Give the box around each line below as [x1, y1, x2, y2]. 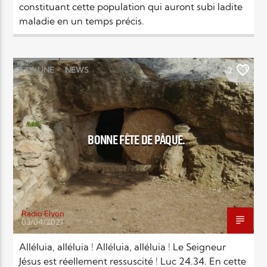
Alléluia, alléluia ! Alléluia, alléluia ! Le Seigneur [19, 240, 226, 253]
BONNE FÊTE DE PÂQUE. [88, 129, 185, 151]
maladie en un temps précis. [19, 14, 145, 27]
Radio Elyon [21, 208, 65, 218]
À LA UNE [18, 64, 55, 74]
